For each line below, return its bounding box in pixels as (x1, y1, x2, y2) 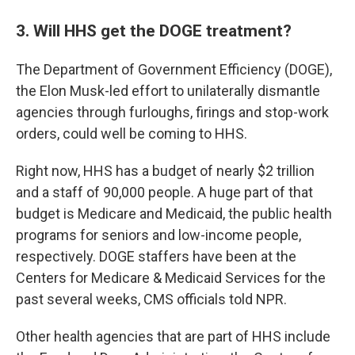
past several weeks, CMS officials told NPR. (16, 291, 287, 308)
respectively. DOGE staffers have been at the (16, 248, 296, 265)
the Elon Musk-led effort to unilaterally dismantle (16, 82, 320, 100)
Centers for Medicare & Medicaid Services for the (16, 269, 326, 287)
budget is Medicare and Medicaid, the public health (16, 205, 332, 223)
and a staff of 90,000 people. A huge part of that (16, 184, 313, 201)
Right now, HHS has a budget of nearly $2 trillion (16, 162, 315, 180)
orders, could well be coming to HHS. (16, 125, 247, 143)
